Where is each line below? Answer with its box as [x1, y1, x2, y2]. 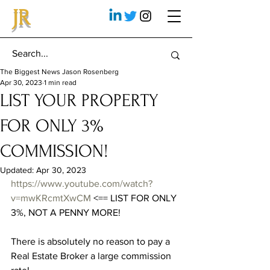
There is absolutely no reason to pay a [11, 236, 172, 246]
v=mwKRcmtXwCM [11, 193, 91, 203]
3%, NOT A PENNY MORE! [11, 207, 121, 218]
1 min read [44, 78, 77, 87]
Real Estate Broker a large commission [11, 251, 174, 261]
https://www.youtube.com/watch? [11, 178, 152, 189]
